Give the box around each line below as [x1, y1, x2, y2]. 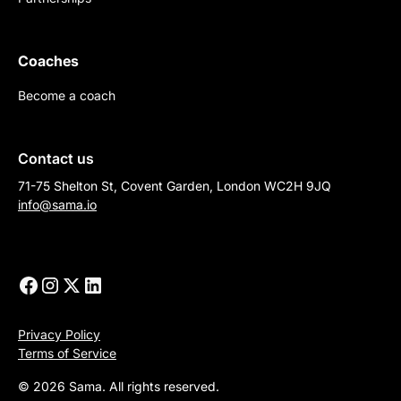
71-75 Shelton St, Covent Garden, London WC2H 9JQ [18, 178, 331, 194]
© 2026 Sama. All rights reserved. [18, 379, 219, 395]
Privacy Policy [18, 327, 100, 343]
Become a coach [18, 88, 115, 104]
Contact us [18, 149, 94, 168]
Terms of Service [18, 346, 116, 362]
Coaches [18, 52, 79, 71]
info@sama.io [18, 197, 97, 213]
